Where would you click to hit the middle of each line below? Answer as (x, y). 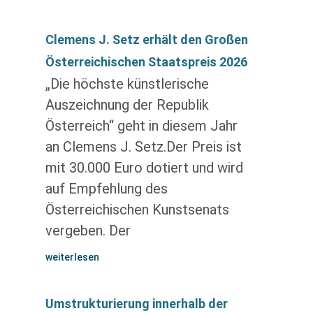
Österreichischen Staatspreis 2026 (146, 62)
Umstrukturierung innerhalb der (136, 304)
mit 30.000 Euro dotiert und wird (144, 168)
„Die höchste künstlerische (127, 84)
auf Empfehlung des (106, 189)
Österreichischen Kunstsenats (137, 210)
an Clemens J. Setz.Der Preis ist (143, 147)
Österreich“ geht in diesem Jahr (141, 126)
